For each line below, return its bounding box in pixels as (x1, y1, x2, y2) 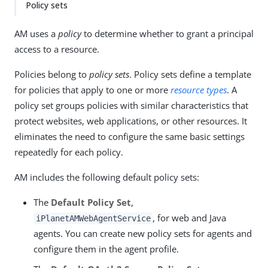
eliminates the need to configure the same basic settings (14, 130, 245, 142)
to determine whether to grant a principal (81, 28, 254, 39)
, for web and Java (153, 212, 227, 224)
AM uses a (14, 28, 58, 39)
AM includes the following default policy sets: (14, 171, 199, 183)
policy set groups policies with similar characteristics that (14, 99, 248, 111)
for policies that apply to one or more (14, 84, 170, 96)
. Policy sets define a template (129, 68, 251, 80)
